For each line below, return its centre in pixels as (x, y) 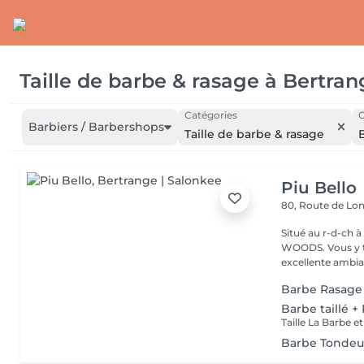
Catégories (210, 115)
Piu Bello (319, 188)
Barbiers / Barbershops (96, 127)
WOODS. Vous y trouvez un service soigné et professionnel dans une (305, 247)
